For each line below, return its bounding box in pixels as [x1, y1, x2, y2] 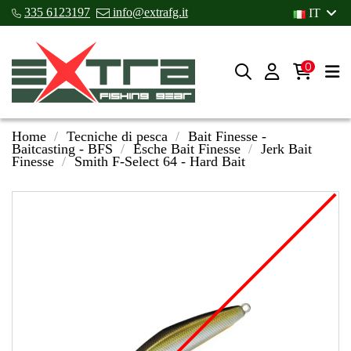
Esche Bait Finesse [132, 141, 241, 157]
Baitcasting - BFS [12, 141, 113, 157]
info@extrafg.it [109, 5, 188, 19]
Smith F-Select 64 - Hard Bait [74, 154, 245, 169]
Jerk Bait [260, 141, 312, 157]
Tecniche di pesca [66, 128, 168, 144]
